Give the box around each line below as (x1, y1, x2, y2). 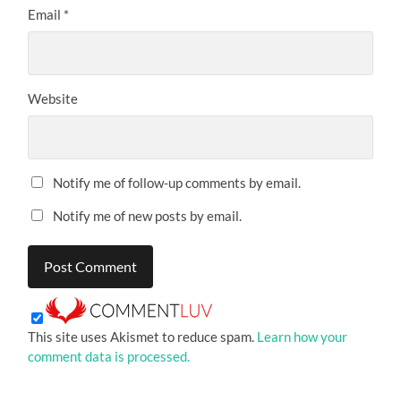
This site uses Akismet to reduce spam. (28, 328, 258, 346)
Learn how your (257, 328, 348, 346)
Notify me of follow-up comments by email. (53, 174, 302, 191)
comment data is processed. (28, 348, 191, 365)
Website (28, 90, 79, 107)
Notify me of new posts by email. (53, 207, 243, 224)
